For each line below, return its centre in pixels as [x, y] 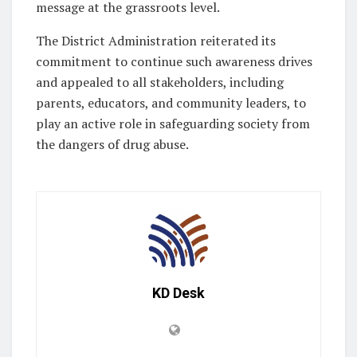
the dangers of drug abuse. [112, 144]
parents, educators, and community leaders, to [171, 102]
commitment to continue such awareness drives [174, 61]
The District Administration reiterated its [156, 40]
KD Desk [178, 292]
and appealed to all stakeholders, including [160, 82]
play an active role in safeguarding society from [173, 123]
